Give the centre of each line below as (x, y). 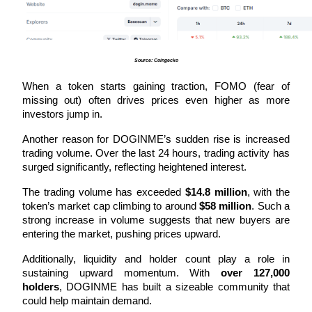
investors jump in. (62, 114)
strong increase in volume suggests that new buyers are (156, 220)
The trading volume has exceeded (104, 192)
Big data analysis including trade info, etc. (125, 200)
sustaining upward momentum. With (122, 273)
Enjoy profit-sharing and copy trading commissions (146, 34)
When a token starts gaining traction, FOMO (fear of (156, 86)
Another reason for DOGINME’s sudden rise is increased (156, 139)
